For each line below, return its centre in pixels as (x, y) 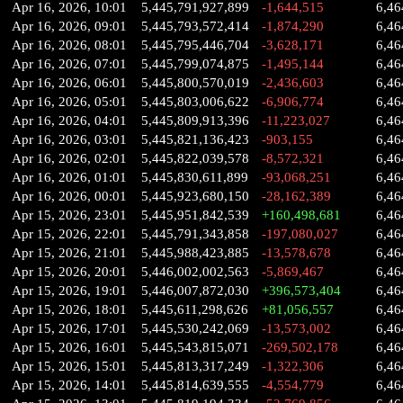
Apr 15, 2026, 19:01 (69, 291)
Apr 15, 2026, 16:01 (69, 347)
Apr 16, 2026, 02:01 (69, 158)
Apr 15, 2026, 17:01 (69, 328)
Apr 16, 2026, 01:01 (69, 177)
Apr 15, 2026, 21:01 (69, 253)
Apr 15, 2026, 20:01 (69, 272)
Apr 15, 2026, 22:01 (69, 234)
